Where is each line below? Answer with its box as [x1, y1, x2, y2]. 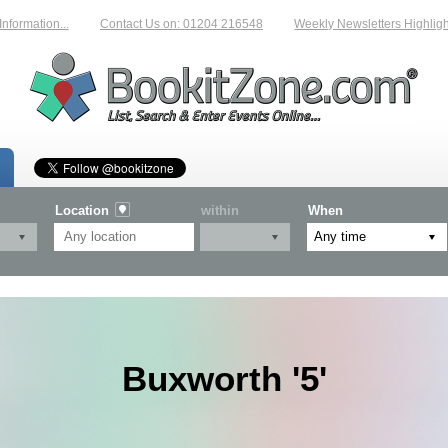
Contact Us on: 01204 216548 [79, 17, 242, 31]
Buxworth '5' [121, 358, 327, 398]
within [201, 202, 239, 218]
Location [55, 202, 109, 218]
